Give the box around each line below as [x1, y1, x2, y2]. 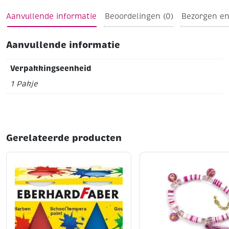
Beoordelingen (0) [105, 12, 173, 21]
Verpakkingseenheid [10, 63, 91, 74]
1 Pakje [10, 79, 38, 88]
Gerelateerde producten [6, 131, 122, 144]
